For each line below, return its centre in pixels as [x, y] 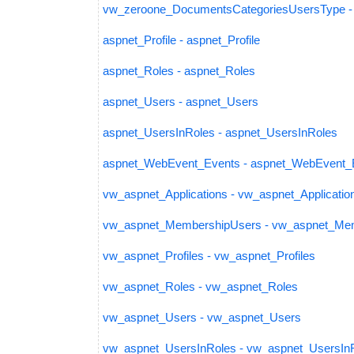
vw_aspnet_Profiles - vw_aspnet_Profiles [209, 256]
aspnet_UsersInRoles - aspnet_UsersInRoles [220, 132]
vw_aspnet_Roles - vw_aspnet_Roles [200, 286]
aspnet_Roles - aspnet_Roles [179, 71]
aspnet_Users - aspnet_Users [181, 102]
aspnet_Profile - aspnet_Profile [181, 40]
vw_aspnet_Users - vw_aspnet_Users [202, 317]
